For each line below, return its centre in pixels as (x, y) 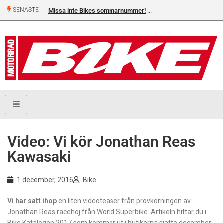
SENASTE (25, 10)
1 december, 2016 (45, 180)
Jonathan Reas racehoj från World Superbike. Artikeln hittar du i (107, 212)
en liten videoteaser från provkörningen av (124, 201)
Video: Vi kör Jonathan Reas (101, 142)
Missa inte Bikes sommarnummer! (97, 11)
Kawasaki (39, 157)
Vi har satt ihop (32, 201)
